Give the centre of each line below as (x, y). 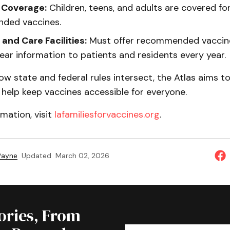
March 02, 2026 (82, 155)
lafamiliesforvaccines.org (107, 114)
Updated (36, 155)
